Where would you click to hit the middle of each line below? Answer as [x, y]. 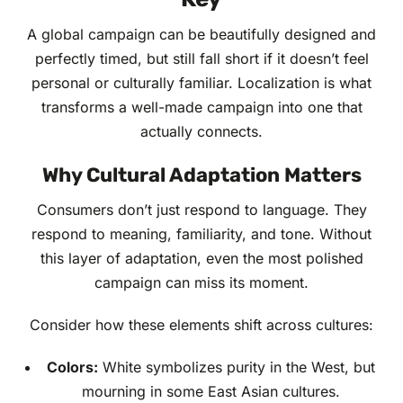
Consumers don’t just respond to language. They [201, 210]
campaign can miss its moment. [201, 283]
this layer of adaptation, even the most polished [201, 259]
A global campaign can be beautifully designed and [201, 35]
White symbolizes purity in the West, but [236, 367]
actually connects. [201, 132]
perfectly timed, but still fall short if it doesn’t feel [201, 59]
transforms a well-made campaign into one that [201, 107]
